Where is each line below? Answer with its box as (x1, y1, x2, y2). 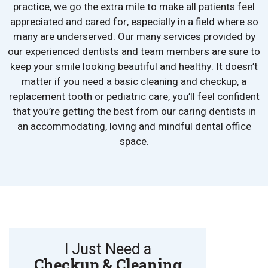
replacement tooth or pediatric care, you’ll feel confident (8, 89, 260, 105)
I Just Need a (64, 239, 151, 261)
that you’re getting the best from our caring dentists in (12, 104, 256, 120)
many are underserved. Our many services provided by (13, 29, 255, 45)
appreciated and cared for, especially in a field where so (10, 14, 258, 30)
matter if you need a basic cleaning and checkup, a (22, 74, 246, 90)
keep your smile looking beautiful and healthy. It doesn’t (10, 59, 258, 75)
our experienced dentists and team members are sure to (8, 44, 260, 60)
